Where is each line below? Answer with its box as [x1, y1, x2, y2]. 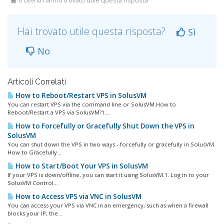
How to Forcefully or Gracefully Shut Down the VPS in [14, 121, 194, 130]
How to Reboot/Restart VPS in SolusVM [14, 90, 146, 100]
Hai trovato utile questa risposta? [17, 24, 168, 38]
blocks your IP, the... [7, 209, 62, 217]
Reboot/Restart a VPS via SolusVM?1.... [7, 108, 110, 116]
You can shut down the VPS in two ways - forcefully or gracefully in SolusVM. [7, 140, 215, 148]
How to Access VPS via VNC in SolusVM [14, 191, 141, 201]
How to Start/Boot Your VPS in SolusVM [14, 161, 148, 170]
